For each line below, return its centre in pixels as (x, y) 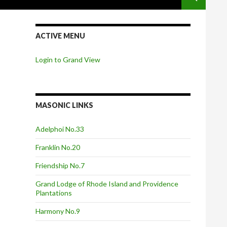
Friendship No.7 (60, 165)
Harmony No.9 (58, 211)
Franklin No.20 (58, 147)
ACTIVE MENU (60, 36)
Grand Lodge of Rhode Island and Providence (107, 184)
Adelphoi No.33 (60, 129)
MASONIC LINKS (64, 105)
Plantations (54, 193)
